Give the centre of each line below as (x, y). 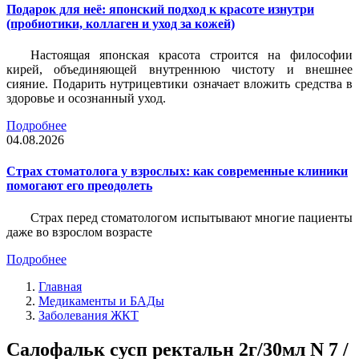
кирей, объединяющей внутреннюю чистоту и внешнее (179, 70)
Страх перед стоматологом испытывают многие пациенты (192, 217)
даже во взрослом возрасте (79, 232)
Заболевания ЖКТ (89, 315)
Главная (60, 286)
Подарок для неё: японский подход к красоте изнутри (160, 9)
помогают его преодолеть (79, 186)
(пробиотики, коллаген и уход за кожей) (121, 23)
